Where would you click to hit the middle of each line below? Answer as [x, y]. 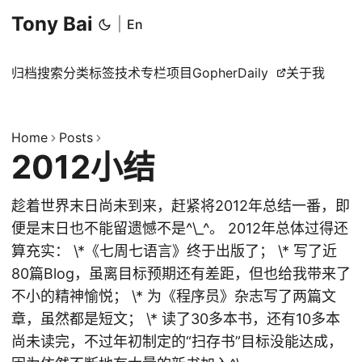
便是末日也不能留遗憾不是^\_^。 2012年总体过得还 [180, 228]
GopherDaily [230, 73]
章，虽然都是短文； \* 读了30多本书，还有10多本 [176, 319]
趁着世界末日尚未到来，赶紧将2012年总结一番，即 [181, 206]
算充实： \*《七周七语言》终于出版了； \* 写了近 [174, 251]
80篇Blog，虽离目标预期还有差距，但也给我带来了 [181, 274]
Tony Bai [52, 24]
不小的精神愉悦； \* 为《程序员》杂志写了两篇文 [174, 296]
